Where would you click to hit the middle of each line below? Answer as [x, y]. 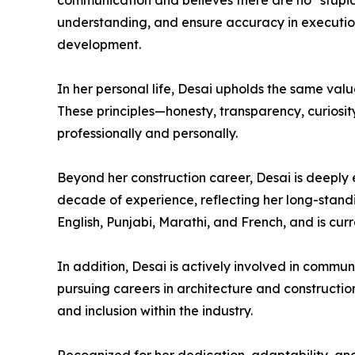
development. [99, 44]
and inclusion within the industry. [155, 311]
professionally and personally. [147, 133]
